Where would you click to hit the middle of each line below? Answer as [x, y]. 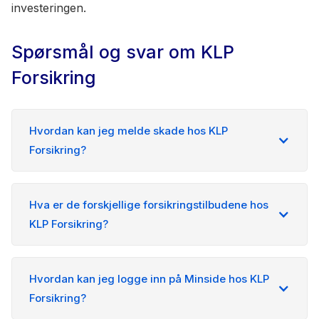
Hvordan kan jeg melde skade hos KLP [129, 131]
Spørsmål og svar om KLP [123, 52]
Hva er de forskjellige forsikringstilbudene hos [149, 205]
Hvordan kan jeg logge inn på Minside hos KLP [149, 279]
